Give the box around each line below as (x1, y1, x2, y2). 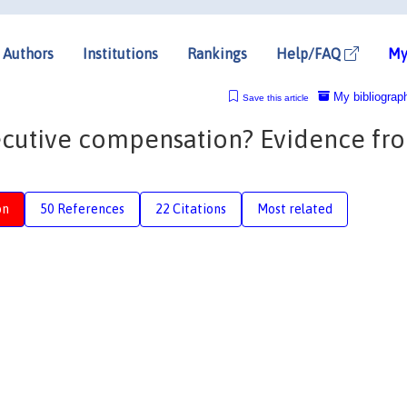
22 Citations (155, 201, 226, 216)
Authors (3, 45, 54, 62)
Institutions (83, 45, 158, 62)
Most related (257, 201, 333, 216)
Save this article (242, 92, 309, 103)
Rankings (187, 45, 247, 62)
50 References (40, 201, 124, 216)
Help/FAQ (276, 45, 344, 62)
